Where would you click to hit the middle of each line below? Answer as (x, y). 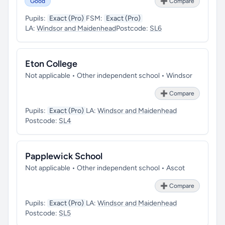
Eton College (51, 64)
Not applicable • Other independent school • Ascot (105, 168)
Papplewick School (64, 156)
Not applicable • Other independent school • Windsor (109, 76)
